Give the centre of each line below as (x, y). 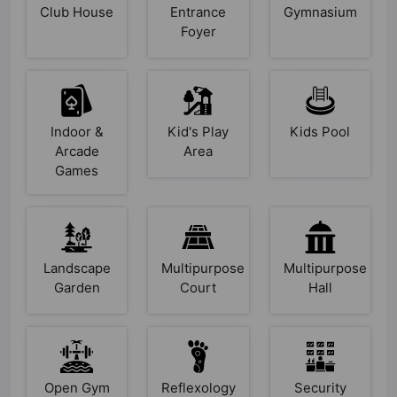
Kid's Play (198, 132)
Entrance (198, 12)
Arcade (77, 152)
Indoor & (77, 132)
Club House (77, 12)
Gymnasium (320, 12)
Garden (77, 288)
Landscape (77, 269)
